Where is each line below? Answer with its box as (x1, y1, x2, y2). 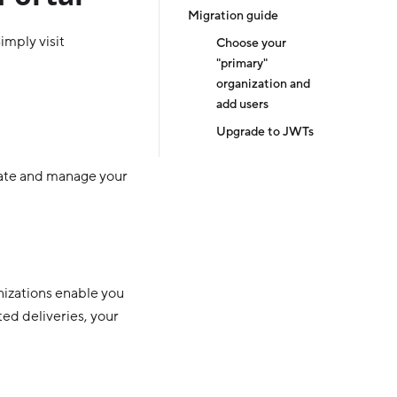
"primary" (216, 56, 268, 72)
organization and (216, 76, 310, 92)
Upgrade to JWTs (216, 124, 314, 140)
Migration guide (188, 8, 278, 24)
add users (216, 97, 269, 113)
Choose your (216, 35, 286, 51)
